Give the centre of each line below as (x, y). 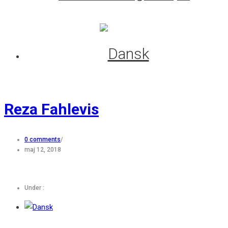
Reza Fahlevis (51, 109)
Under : (34, 188)
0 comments (42, 139)
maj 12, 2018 (43, 149)
